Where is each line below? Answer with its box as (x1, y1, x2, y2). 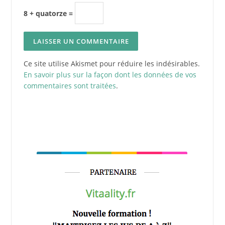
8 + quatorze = (23, 9, 75, 19)
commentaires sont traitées (23, 80, 116, 90)
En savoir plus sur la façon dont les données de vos (23, 69, 196, 79)
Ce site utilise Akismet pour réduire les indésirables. (23, 58, 200, 68)
